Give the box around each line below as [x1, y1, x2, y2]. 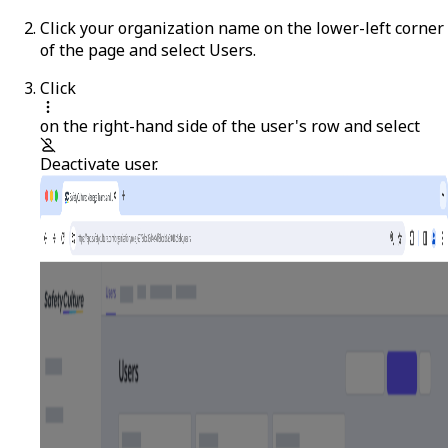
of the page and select [40, 38, 209, 61]
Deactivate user [40, 152, 155, 175]
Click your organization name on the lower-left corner [40, 16, 444, 39]
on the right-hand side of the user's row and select [40, 114, 420, 137]
